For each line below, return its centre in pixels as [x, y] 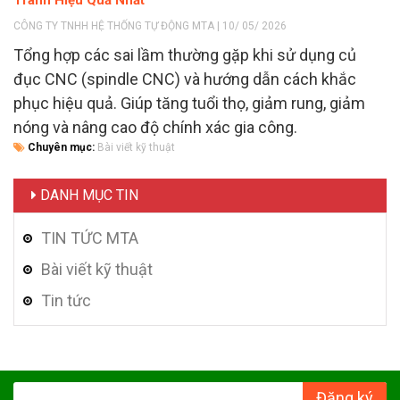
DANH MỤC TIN [87, 195]
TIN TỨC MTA [90, 237]
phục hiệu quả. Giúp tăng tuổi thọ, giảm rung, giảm [189, 103]
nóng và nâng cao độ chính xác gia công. [155, 127]
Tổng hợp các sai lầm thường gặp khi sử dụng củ [185, 54]
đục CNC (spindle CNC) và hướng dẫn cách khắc [185, 79]
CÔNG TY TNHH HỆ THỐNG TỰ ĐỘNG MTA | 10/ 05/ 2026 [150, 25]
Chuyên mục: [61, 147]
